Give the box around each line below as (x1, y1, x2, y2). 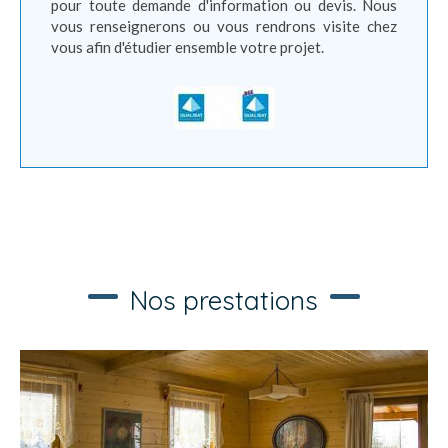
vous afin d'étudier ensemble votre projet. (51, 38, 324, 56)
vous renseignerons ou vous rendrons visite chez (51, 17, 397, 35)
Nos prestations (130, 284, 318, 317)
